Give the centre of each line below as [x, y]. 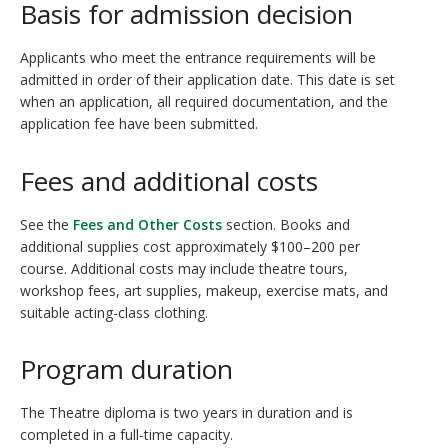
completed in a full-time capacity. [126, 434]
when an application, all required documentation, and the [204, 101]
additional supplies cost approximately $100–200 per [190, 246]
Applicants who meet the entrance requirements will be [198, 57]
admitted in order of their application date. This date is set [207, 79]
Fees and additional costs [169, 181]
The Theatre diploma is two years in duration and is [186, 412]
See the [46, 224]
